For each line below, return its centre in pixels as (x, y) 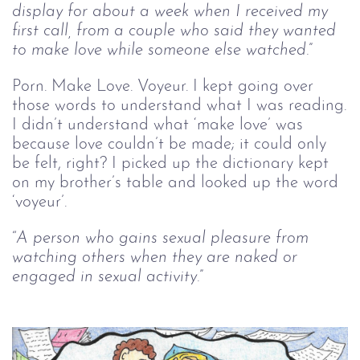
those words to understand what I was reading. (179, 106)
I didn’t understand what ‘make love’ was (157, 125)
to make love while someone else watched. (160, 51)
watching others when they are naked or (157, 257)
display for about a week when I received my (172, 12)
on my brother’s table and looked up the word (175, 183)
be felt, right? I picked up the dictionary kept (170, 164)
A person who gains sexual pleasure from (165, 238)
